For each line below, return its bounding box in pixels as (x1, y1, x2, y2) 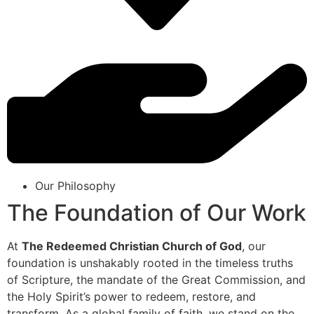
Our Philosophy (35, 179, 116, 193)
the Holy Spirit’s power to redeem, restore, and (7, 289, 256, 304)
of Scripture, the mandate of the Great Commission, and (7, 273, 306, 287)
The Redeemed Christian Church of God (22, 239, 242, 254)
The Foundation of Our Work (7, 199, 306, 227)
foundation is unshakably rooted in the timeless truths (7, 256, 293, 271)
